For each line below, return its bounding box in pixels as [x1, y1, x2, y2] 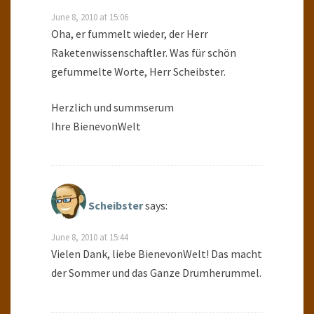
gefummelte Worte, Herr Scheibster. [51, 64, 226, 79]
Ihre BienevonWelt [51, 119, 141, 134]
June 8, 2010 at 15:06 [51, 11, 128, 23]
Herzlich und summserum [51, 100, 174, 115]
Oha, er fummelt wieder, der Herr [51, 27, 208, 41]
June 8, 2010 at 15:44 [51, 231, 128, 243]
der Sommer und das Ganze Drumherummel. [51, 266, 261, 280]
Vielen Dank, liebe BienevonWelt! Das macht [51, 247, 262, 261]
